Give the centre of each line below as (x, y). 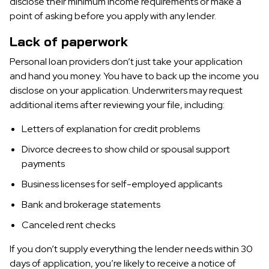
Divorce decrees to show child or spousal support (126, 149)
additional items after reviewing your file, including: (117, 105)
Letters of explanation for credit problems (111, 129)
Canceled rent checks (68, 225)
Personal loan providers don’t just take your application (126, 62)
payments (43, 164)
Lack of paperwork (69, 41)
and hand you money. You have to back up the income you (134, 76)
